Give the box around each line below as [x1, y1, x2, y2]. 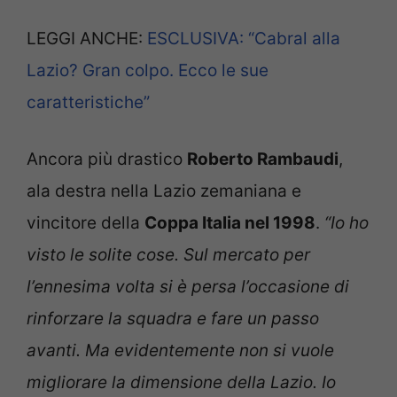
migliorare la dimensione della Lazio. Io [27, 372, 336, 393]
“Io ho [324, 213, 369, 234]
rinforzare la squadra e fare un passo [27, 308, 319, 330]
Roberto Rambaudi [187, 149, 339, 170]
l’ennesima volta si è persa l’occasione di [27, 276, 349, 298]
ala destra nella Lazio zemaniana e [27, 181, 301, 202]
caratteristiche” [27, 91, 150, 113]
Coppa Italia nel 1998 [144, 213, 315, 234]
